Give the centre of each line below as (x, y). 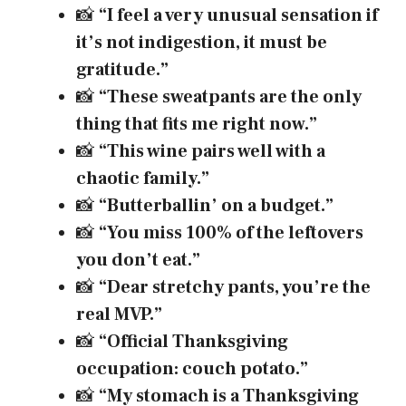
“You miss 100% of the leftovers (231, 233)
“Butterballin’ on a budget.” (216, 206)
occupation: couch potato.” (192, 369)
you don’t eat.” (138, 261)
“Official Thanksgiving (193, 342)
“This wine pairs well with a (212, 152)
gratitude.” (122, 70)
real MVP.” (119, 315)
